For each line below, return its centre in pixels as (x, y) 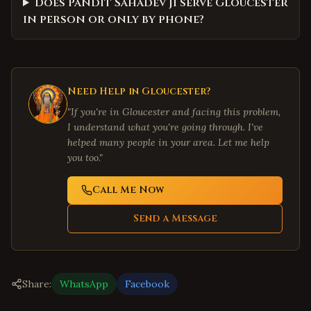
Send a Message (175, 218)
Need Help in (104, 91)
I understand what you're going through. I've (165, 127)
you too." (85, 158)
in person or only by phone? (114, 19)
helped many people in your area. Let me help (168, 142)
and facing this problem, (225, 112)
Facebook (147, 284)
